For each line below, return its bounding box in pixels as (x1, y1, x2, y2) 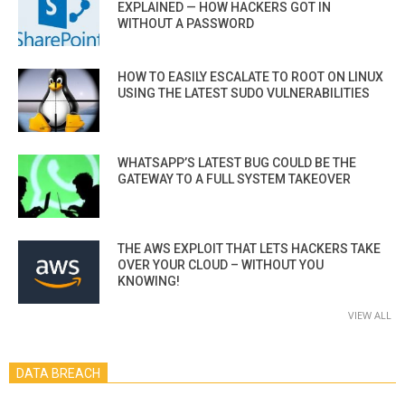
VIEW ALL (348, 307, 391, 322)
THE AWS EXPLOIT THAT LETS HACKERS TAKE (118, 240, 381, 256)
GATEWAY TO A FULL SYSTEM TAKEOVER (118, 171, 351, 186)
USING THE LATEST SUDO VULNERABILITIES (118, 85, 370, 100)
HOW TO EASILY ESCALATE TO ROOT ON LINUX (118, 69, 383, 84)
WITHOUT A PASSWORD (118, 15, 254, 31)
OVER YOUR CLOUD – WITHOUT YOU (118, 257, 324, 272)
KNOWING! (118, 273, 180, 288)
